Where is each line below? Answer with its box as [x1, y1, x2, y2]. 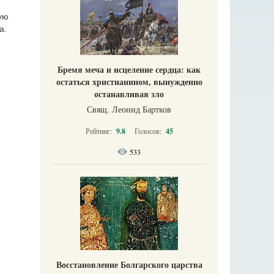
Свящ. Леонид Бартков [87, 103, 171, 115]
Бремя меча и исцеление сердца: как [57, 63, 201, 76]
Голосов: [134, 126, 163, 136]
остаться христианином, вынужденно [56, 75, 202, 88]
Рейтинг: [85, 126, 114, 136]
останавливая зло [94, 87, 164, 100]
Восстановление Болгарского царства [56, 258, 202, 271]
